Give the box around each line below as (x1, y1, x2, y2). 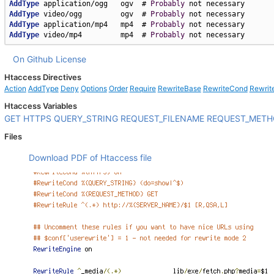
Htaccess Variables (4, 101, 77, 111)
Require (129, 84, 156, 93)
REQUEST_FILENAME (120, 113, 204, 124)
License (55, 54, 86, 64)
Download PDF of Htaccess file (28, 152, 152, 163)
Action (4, 84, 26, 93)
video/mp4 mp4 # (39, 31, 150, 39)
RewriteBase (157, 84, 201, 93)
